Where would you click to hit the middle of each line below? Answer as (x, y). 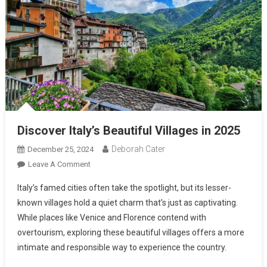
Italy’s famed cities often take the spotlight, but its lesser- (124, 188)
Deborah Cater (138, 149)
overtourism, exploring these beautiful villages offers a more (131, 233)
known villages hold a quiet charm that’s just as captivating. (127, 203)
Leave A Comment (59, 164)
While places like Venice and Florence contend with (111, 218)
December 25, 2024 (60, 150)
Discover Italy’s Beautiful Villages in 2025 (128, 131)
